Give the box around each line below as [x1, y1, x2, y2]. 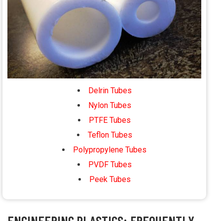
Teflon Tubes [87, 130, 132, 140]
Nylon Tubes [88, 100, 131, 110]
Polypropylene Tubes [73, 145, 147, 154]
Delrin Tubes [88, 85, 132, 95]
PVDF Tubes [88, 159, 132, 169]
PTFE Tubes [89, 115, 131, 125]
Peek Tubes [89, 174, 131, 184]
